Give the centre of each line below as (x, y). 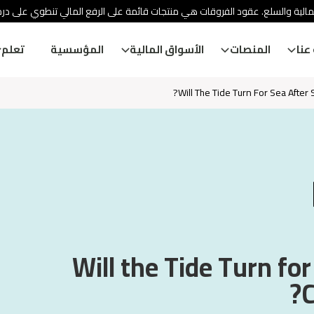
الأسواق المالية (166, 49)
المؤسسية (77, 49)
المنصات (250, 49)
